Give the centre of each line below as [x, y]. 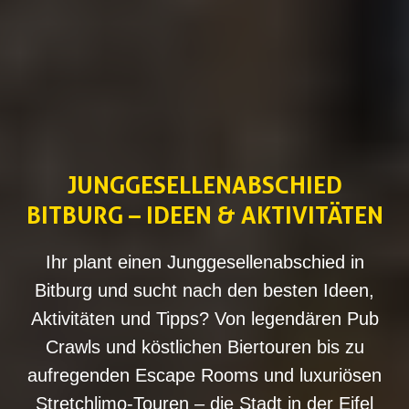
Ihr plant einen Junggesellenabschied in [204, 262]
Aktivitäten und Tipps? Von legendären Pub [204, 319]
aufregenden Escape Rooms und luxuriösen [204, 375]
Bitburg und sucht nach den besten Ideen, [204, 290]
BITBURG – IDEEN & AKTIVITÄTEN [204, 215]
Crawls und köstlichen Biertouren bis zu [204, 347]
